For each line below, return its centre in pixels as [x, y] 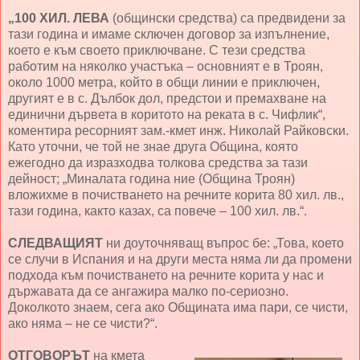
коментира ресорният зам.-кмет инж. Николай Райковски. [178, 131]
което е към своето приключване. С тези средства [157, 51]
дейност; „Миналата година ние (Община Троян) [151, 179]
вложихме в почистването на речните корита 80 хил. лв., [176, 195]
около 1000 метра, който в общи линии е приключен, [164, 83]
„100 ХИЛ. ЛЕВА [59, 18]
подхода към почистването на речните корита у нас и [166, 276]
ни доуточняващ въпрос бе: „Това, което [225, 243]
